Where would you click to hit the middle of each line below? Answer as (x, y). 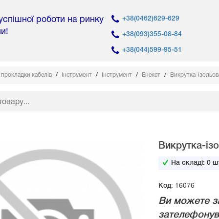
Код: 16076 (176, 185)
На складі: (189, 163)
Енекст (152, 75)
